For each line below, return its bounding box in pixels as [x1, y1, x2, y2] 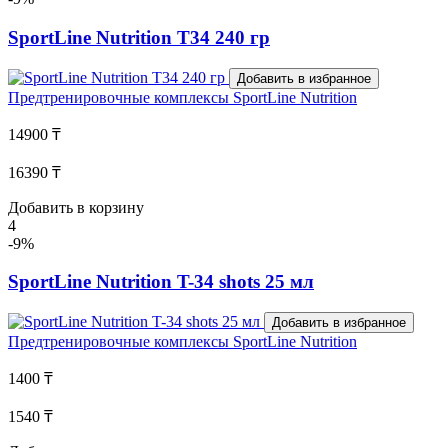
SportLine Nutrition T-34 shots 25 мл [8, 271, 314, 293]
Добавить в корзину [8, 198, 144, 216]
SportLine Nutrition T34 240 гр [8, 27, 270, 49]
